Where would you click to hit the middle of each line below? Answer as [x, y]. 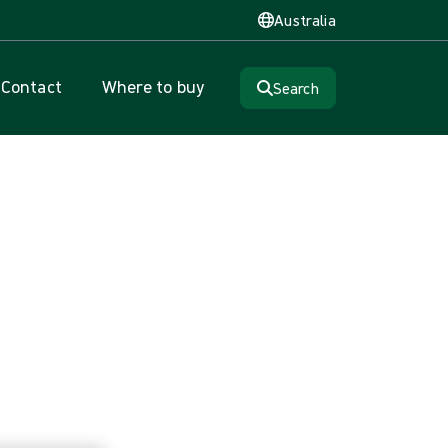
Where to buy [153, 86]
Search [296, 88]
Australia [305, 20]
